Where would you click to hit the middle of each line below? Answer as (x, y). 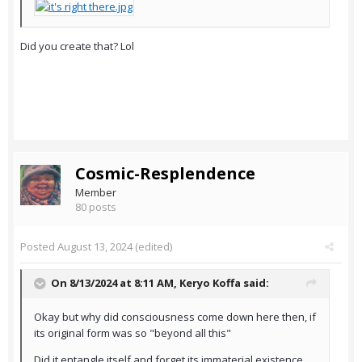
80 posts (96, 207)
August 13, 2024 (95, 247)
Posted (39, 247)
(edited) (152, 247)
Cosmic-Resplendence (165, 174)
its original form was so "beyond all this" (133, 333)
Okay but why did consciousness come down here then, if (175, 317)
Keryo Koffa (210, 283)
